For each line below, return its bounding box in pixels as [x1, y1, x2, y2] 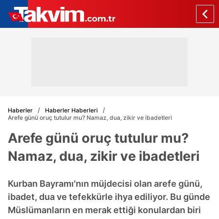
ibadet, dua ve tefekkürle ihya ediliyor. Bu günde [8, 192, 210, 202]
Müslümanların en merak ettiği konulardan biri [8, 205, 201, 215]
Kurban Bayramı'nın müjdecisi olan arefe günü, [8, 178, 202, 189]
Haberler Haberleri [45, 106, 98, 114]
